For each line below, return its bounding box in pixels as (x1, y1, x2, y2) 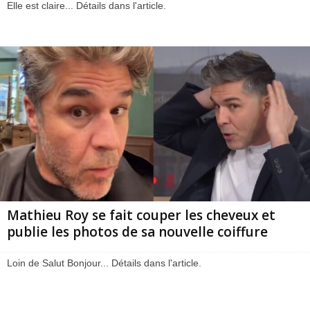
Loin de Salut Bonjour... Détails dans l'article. (7, 257, 201, 269)
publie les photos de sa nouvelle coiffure (7, 223, 268, 241)
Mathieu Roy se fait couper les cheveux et (7, 206, 275, 225)
